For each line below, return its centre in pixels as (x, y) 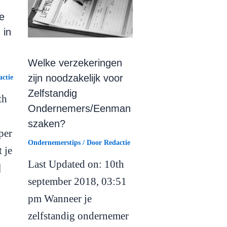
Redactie (117, 142)
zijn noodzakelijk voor (76, 78)
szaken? (47, 123)
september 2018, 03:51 (78, 181)
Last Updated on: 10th (76, 164)
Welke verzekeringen (75, 63)
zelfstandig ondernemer (79, 216)
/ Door (92, 142)
